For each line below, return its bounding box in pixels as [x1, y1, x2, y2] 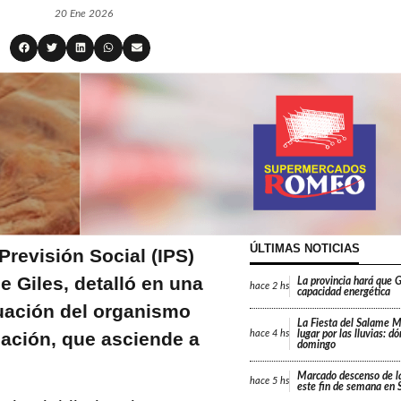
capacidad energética [296, 286, 390, 297]
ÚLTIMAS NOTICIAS [249, 241, 360, 255]
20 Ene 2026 [54, 7, 113, 19]
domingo [296, 338, 336, 350]
